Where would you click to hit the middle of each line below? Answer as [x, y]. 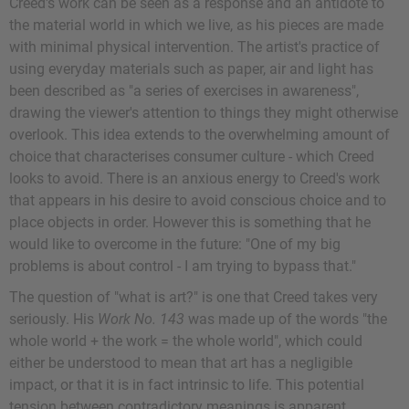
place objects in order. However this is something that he [190, 223]
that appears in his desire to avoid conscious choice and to [198, 201]
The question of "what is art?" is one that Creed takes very [194, 298]
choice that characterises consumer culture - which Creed [192, 157]
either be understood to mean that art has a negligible [181, 363]
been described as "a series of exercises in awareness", [184, 91]
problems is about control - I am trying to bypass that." [183, 267]
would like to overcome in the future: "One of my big [175, 245]
